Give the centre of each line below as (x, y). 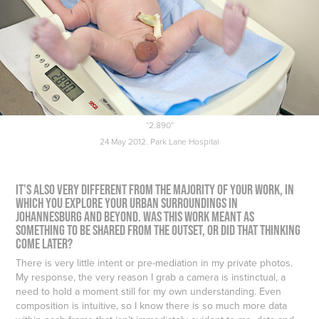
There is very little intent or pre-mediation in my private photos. (155, 262)
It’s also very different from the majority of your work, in (155, 189)
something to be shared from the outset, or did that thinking (158, 230)
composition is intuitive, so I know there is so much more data (152, 305)
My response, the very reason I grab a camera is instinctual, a (151, 277)
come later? (45, 243)
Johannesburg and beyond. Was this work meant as (135, 216)
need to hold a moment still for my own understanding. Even (149, 291)
